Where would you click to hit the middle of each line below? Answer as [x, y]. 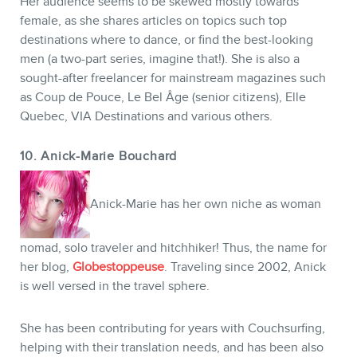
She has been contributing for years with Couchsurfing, [173, 329]
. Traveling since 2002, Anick [245, 267]
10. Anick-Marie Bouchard [99, 156]
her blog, [46, 267]
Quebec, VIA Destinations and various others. [146, 116]
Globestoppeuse [118, 267]
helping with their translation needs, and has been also [172, 348]
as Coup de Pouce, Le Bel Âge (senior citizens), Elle [163, 97]
